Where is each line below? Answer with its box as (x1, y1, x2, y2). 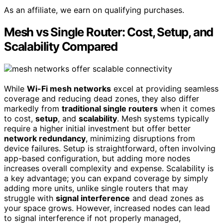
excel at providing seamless (111, 84, 219, 94)
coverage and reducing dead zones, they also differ (4, 94, 199, 104)
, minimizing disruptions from (86, 133, 195, 144)
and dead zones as (130, 193, 204, 204)
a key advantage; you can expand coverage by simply (4, 173, 208, 184)
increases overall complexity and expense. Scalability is (4, 163, 214, 174)
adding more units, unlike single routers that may (4, 183, 188, 194)
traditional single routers (62, 104, 158, 114)
